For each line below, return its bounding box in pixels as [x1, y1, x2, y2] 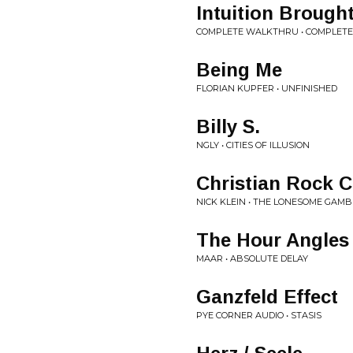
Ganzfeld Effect [196, 286, 338, 307]
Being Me [196, 59, 282, 80]
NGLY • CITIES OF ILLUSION [196, 139, 310, 150]
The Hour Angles [196, 229, 349, 251]
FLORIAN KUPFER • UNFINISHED [196, 83, 337, 94]
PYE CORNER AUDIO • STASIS [196, 310, 321, 321]
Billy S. [196, 116, 260, 137]
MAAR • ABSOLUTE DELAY [196, 253, 308, 264]
